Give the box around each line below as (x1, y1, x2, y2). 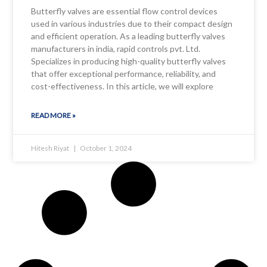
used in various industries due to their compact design (31, 18, 233, 29)
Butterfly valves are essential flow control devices (31, 5, 218, 16)
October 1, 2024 (79, 143, 132, 153)
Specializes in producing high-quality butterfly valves (31, 55, 226, 66)
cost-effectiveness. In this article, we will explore (31, 80, 214, 91)
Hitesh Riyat (31, 143, 71, 153)
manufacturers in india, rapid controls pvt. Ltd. (31, 43, 201, 54)
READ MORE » (31, 110, 76, 120)
